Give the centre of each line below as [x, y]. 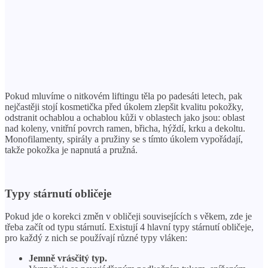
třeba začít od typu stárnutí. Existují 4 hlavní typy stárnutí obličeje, [129, 227]
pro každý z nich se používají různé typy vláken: [96, 238]
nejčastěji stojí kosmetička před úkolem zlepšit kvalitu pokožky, [124, 106]
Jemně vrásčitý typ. [68, 258]
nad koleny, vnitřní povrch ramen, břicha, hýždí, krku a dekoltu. [125, 128]
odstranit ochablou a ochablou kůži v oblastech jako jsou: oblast [125, 117]
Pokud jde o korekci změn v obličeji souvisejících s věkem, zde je [128, 217]
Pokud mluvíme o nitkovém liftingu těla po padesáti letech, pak [124, 96]
